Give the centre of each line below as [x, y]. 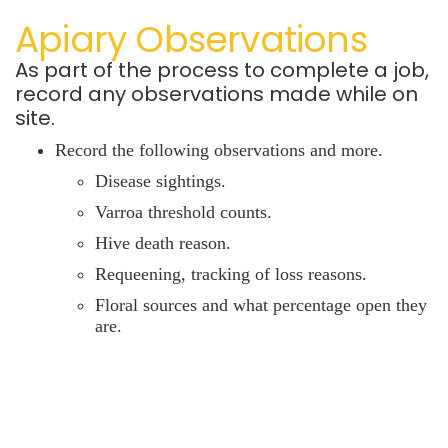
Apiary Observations [191, 39]
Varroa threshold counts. [183, 211]
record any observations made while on [216, 93]
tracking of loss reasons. [279, 273]
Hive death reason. [163, 242]
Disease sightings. [160, 180]
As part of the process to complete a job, [222, 69]
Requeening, [143, 273]
